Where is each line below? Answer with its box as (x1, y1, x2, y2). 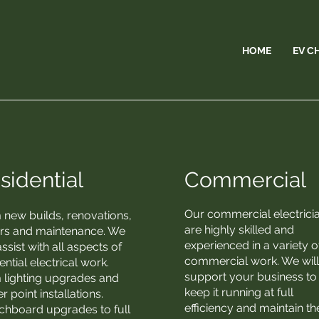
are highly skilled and (184, 223, 295, 236)
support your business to (184, 270, 318, 283)
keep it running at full (184, 286, 294, 299)
